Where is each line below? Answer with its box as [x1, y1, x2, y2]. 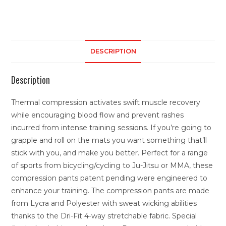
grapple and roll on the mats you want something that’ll [11, 135, 207, 145]
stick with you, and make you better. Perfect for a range [11, 148, 208, 157]
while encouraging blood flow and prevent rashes [11, 110, 184, 120]
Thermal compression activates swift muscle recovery [11, 97, 201, 107]
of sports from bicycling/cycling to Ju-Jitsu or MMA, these [11, 160, 213, 170]
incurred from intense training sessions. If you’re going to [11, 123, 212, 132]
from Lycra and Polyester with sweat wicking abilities [11, 198, 197, 208]
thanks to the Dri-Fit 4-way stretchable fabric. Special [11, 211, 197, 220]
